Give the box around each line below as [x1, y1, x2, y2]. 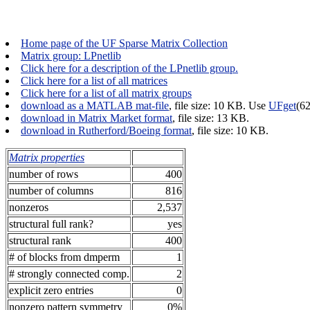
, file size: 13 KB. [172, 112, 249, 124]
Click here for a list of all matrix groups [21, 87, 192, 99]
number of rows [9, 168, 78, 180]
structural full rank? [9, 218, 93, 230]
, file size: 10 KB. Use [169, 100, 268, 111]
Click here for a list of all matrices [21, 75, 167, 86]
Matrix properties [9, 152, 84, 163]
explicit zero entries [9, 284, 93, 296]
